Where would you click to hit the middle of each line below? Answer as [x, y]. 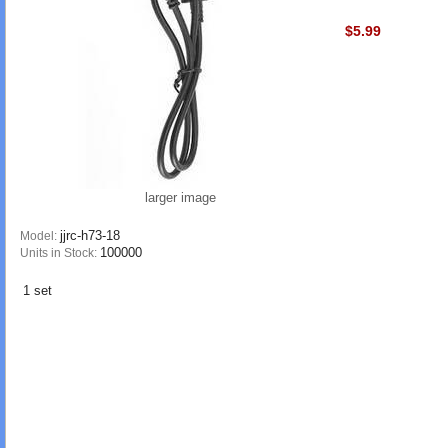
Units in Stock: [60, 252]
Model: [40, 235]
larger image [180, 197]
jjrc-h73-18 [90, 235]
